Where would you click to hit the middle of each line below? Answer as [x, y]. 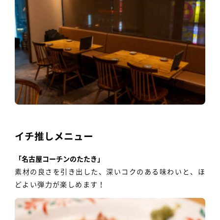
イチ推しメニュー [54, 137]
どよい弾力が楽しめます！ [60, 184]
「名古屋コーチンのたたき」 [59, 159]
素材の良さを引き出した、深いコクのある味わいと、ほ [110, 172]
